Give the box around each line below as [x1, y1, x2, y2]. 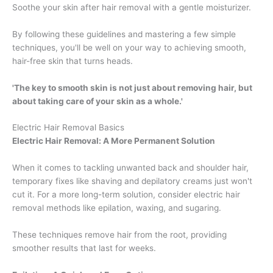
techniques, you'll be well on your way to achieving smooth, [12, 42, 246, 52]
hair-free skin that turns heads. [12, 55, 133, 66]
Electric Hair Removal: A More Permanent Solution [12, 136, 215, 146]
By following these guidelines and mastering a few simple [12, 29, 236, 39]
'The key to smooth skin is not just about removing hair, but [12, 82, 252, 93]
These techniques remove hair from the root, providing [12, 230, 227, 240]
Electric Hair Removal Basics [12, 122, 124, 133]
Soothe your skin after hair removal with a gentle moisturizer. [12, 2, 251, 12]
